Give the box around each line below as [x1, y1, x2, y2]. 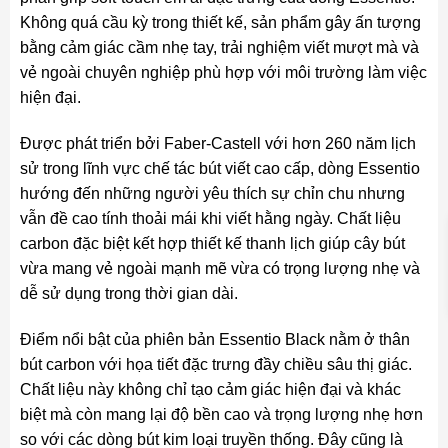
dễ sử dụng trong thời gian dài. [19, 284, 238, 302]
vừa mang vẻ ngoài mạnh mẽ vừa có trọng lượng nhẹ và [19, 259, 420, 277]
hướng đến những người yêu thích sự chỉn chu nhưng [19, 184, 405, 202]
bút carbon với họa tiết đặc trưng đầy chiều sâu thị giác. [19, 355, 412, 373]
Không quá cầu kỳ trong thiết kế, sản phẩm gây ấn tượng [19, 14, 421, 32]
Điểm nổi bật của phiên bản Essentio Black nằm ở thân [19, 330, 410, 348]
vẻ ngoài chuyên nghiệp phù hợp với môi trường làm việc [19, 64, 427, 82]
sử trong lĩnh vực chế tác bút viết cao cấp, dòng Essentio [19, 159, 420, 177]
